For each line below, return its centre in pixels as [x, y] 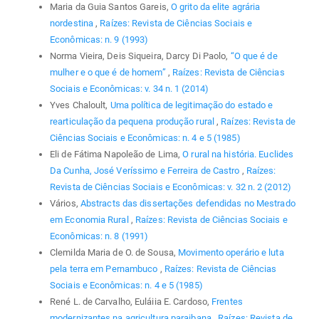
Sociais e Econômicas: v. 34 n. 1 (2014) [129, 88]
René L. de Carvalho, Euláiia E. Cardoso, [131, 301]
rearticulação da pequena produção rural [134, 121]
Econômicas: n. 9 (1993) [99, 39]
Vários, [65, 203]
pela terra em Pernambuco [105, 268]
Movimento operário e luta [231, 252]
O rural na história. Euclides [238, 154]
